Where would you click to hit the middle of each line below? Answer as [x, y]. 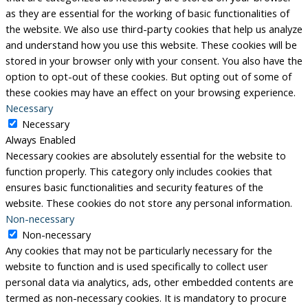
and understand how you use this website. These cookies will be [151, 45]
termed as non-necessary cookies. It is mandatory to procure [146, 298]
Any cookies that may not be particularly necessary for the [139, 251]
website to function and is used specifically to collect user [137, 266]
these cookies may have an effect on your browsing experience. [151, 92]
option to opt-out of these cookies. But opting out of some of [148, 77]
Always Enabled [41, 140]
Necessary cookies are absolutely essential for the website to [146, 156]
